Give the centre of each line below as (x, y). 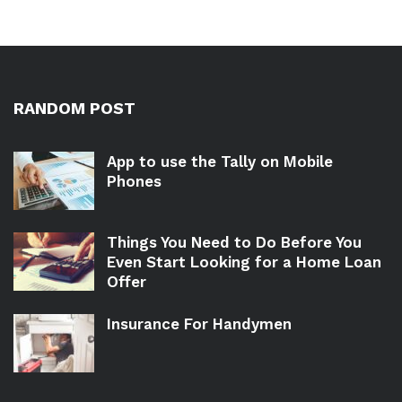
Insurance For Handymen (199, 324)
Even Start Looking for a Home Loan (244, 262)
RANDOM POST (74, 109)
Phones (134, 182)
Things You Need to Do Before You (234, 243)
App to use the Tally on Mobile (220, 162)
